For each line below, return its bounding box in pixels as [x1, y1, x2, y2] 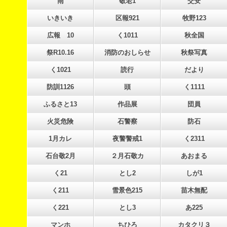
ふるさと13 [44, 100, 77, 108]
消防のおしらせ [104, 49, 150, 56]
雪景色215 [112, 186, 142, 194]
